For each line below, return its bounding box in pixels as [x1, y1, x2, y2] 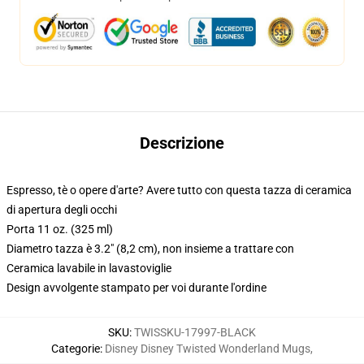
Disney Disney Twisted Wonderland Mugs [105, 342, 310, 355]
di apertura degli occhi [6, 203, 117, 216]
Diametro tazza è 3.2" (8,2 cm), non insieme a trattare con [6, 242, 294, 255]
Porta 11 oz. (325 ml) [6, 223, 113, 236]
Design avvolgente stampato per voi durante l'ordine [6, 281, 266, 294]
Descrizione [140, 133, 224, 153]
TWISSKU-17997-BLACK [134, 326, 256, 339]
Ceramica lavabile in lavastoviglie [6, 262, 171, 275]
